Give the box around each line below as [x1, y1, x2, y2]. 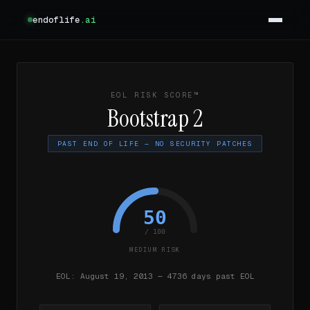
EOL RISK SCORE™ [110, 91, 200, 100]
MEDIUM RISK [129, 245, 181, 254]
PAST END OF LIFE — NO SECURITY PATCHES [57, 138, 253, 148]
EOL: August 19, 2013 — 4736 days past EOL [55, 271, 255, 281]
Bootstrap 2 [107, 102, 203, 134]
